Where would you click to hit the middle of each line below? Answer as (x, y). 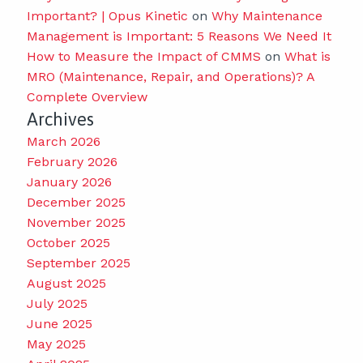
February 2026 (72, 161)
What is (307, 56)
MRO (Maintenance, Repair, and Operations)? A (170, 76)
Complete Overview (87, 96)
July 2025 (57, 303)
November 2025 (76, 222)
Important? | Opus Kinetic (107, 15)
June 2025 (59, 323)
